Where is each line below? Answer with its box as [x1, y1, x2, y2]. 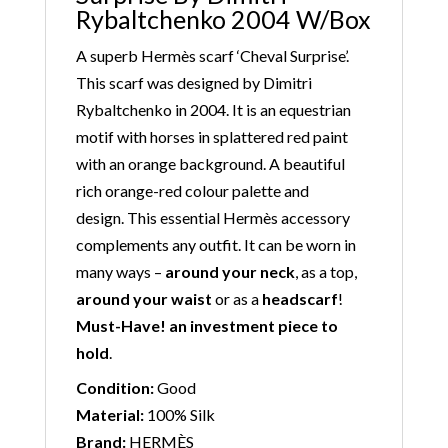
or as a [211, 289, 262, 308]
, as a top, [294, 262, 357, 281]
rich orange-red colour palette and [75, 181, 309, 200]
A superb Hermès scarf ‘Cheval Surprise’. [75, 46, 349, 65]
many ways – [75, 262, 165, 281]
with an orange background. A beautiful [75, 154, 345, 173]
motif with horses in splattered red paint [75, 127, 348, 146]
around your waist [75, 289, 212, 308]
